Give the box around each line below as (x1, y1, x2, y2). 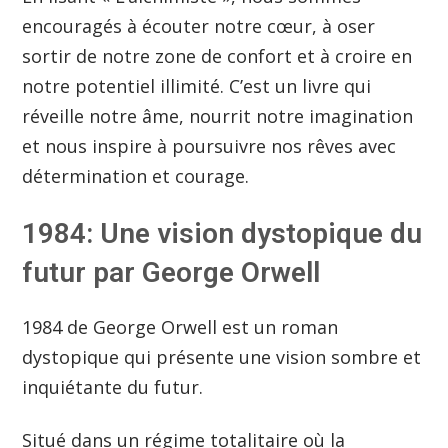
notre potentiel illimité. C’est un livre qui (22, 73, 372, 98)
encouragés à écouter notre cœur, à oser (22, 13, 376, 38)
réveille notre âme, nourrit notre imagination (22, 103, 414, 128)
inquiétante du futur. (22, 375, 209, 400)
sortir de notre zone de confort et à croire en (22, 43, 413, 68)
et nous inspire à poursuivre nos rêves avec (22, 133, 397, 158)
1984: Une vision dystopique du (22, 217, 423, 251)
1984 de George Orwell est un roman (22, 315, 339, 340)
